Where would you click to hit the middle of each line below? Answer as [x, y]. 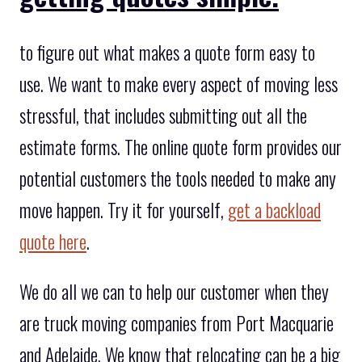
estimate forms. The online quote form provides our [181, 147]
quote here [53, 241]
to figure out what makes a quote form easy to [167, 52]
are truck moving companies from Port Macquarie [177, 323]
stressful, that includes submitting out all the [163, 115]
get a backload [274, 210]
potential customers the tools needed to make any [178, 178]
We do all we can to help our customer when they [174, 291]
